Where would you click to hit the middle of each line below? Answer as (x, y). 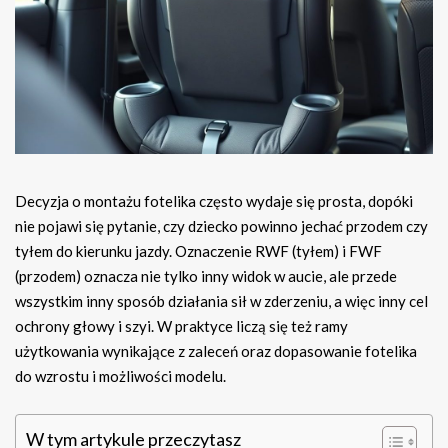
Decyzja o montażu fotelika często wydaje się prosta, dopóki (214, 201)
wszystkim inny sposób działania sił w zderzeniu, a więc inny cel (221, 301)
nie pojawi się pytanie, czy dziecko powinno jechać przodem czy (221, 226)
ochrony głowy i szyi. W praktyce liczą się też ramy (181, 326)
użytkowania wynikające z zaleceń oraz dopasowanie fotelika (216, 351)
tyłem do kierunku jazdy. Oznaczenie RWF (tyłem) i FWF (198, 251)
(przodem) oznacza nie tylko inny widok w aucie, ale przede (206, 276)
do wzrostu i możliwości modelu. (120, 376)
